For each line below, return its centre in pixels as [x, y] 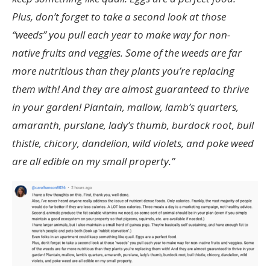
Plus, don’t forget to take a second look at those [119, 16]
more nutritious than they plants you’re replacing [123, 71]
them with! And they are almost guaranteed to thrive [130, 89]
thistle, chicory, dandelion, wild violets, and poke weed [133, 143]
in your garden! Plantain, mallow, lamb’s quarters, [125, 107]
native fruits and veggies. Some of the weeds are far [127, 52]
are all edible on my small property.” [93, 161]
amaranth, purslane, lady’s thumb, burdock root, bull [133, 125]
